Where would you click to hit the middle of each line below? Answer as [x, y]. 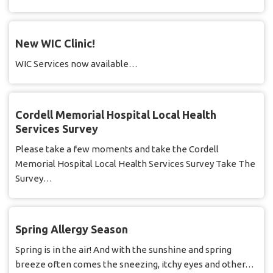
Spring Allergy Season [72, 229]
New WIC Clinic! [55, 44]
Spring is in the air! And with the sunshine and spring [123, 250]
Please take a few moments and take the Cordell [117, 149]
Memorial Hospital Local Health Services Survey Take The [135, 164]
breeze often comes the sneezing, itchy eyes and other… [135, 264]
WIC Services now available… [76, 64]
